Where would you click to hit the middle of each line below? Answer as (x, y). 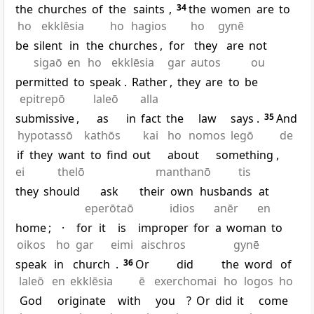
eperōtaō (110, 209)
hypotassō (45, 136)
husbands (226, 192)
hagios (149, 26)
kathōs (103, 136)
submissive (45, 119)
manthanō (184, 172)
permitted (42, 82)
